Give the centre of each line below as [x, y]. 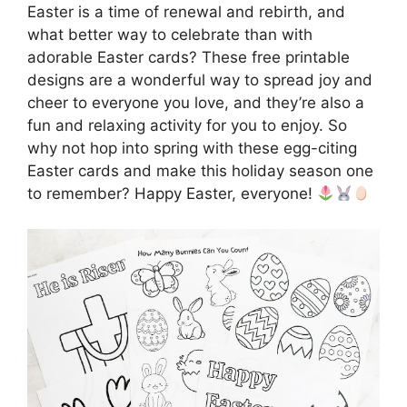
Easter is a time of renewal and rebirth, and [186, 12]
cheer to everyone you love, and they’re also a [196, 103]
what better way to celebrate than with [170, 35]
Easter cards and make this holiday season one [200, 171]
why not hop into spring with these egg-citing [192, 148]
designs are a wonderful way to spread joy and [200, 80]
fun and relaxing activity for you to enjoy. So [187, 125]
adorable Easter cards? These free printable [189, 57]
